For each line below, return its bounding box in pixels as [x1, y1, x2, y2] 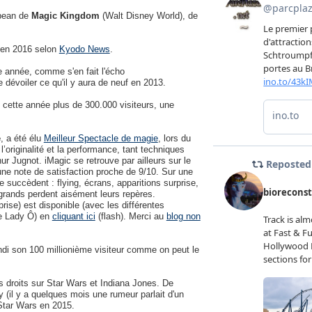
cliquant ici [52, 211, 95, 221]
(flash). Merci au [95, 211, 166, 221]
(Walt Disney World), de [99, 10, 198, 21]
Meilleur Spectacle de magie [43, 133, 158, 143]
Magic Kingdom [31, 10, 100, 21]
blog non [166, 211, 201, 221]
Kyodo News [58, 44, 110, 54]
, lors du [157, 133, 191, 143]
